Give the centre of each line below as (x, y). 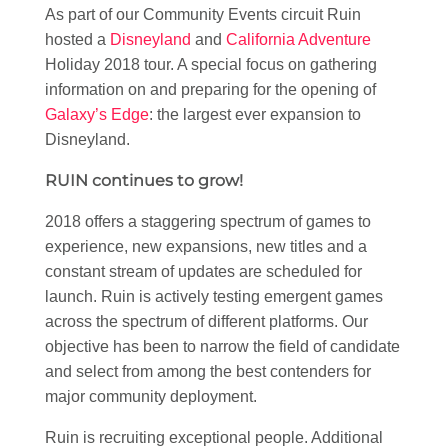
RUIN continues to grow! (144, 180)
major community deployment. (151, 396)
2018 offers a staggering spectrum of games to (208, 221)
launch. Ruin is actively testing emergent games (214, 296)
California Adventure (298, 39)
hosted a (77, 39)
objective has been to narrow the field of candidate (222, 346)
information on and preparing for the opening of (210, 89)
